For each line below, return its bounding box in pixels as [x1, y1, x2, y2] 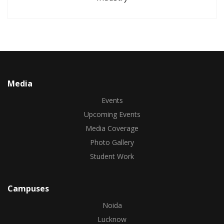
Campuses [7, 182, 49, 194]
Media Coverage [85, 123, 138, 133]
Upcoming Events [83, 109, 140, 119]
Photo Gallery [90, 137, 134, 147]
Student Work [90, 151, 134, 161]
